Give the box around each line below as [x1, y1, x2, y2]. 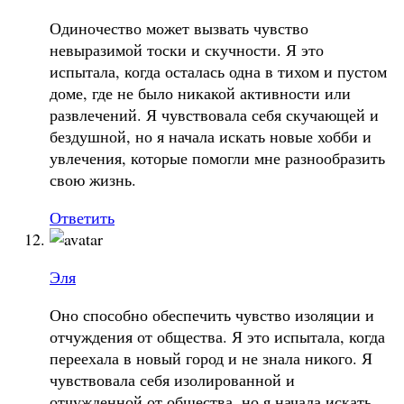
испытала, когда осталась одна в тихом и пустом [50, 60, 387, 82]
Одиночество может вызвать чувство [50, 16, 308, 39]
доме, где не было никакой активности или [50, 81, 351, 104]
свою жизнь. [50, 168, 136, 190]
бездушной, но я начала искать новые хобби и [50, 124, 372, 147]
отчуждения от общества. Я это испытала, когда [50, 325, 385, 347]
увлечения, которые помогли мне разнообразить [50, 146, 385, 169]
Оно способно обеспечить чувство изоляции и [50, 303, 374, 326]
